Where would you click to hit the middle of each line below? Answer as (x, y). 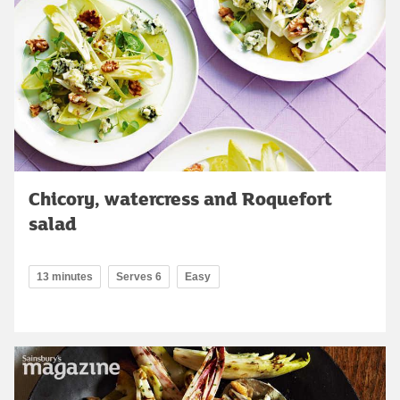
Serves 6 (139, 276)
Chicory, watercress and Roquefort (180, 198)
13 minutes (65, 276)
